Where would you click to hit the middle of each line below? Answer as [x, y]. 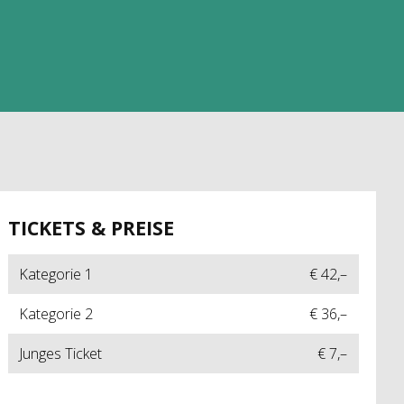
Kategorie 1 [56, 275]
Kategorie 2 [56, 314]
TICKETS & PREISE [91, 227]
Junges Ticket [61, 354]
